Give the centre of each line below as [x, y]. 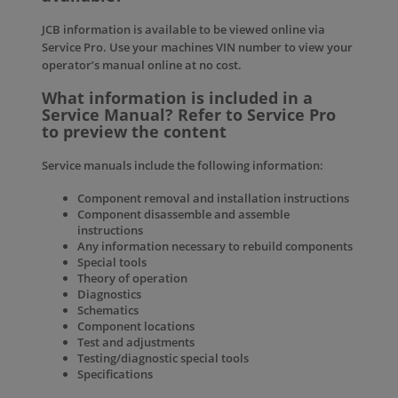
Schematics [108, 310]
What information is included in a [177, 98]
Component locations [136, 326]
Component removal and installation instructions [213, 198]
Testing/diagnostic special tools [163, 358]
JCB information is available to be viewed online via [183, 29]
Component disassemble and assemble [183, 214]
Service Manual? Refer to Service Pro [189, 115]
